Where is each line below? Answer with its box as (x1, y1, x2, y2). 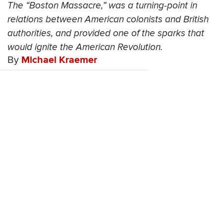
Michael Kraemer (21, 54, 97, 66)
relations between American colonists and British (7, 14, 209, 25)
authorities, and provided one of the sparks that (7, 28, 204, 39)
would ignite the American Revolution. (7, 42, 163, 53)
